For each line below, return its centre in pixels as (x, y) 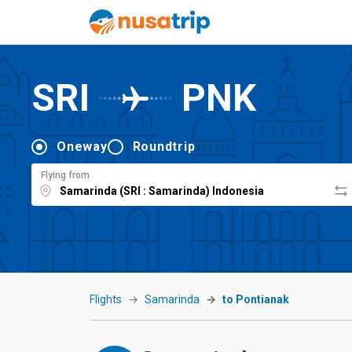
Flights (106, 299)
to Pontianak (256, 299)
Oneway (82, 146)
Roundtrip (164, 146)
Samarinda (172, 299)
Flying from (65, 175)
